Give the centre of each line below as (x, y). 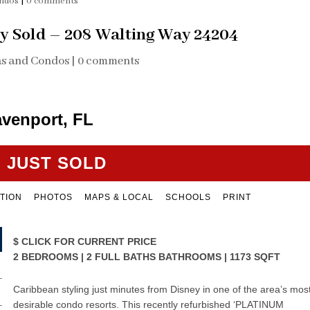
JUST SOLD (57, 163)
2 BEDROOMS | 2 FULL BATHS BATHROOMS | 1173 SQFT (146, 257)
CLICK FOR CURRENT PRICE (87, 242)
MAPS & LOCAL (119, 198)
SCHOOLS (188, 198)
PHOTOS (53, 198)
